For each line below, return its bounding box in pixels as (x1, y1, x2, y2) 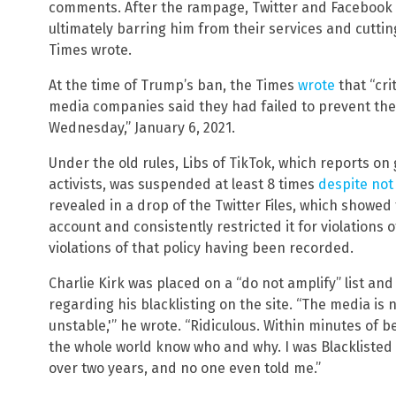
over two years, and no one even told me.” (49, 360, 321, 377)
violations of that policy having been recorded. (49, 240, 354, 257)
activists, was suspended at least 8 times (49, 176, 318, 194)
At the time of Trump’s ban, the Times (49, 77, 298, 95)
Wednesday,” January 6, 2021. (49, 119, 235, 137)
